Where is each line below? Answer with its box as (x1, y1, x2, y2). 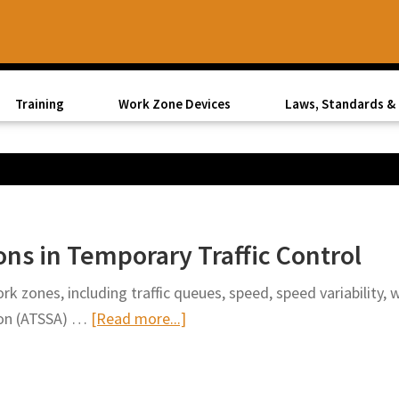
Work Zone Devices (118, 94, 231, 112)
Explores (185, 358, 241, 379)
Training (15, 94, 65, 112)
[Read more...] (91, 307, 186, 329)
